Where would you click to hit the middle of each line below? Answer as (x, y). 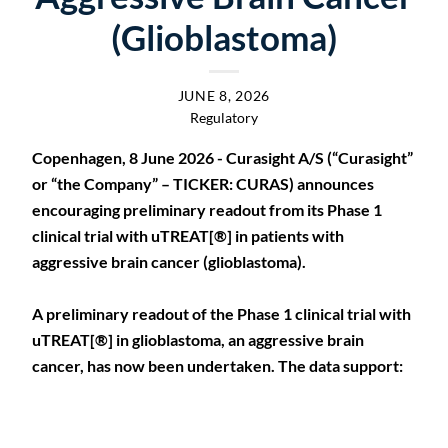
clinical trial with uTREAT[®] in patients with (188, 235)
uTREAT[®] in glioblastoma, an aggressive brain (198, 339)
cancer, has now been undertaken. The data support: (217, 365)
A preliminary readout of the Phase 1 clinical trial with (221, 313)
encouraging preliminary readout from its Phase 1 (207, 209)
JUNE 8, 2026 (224, 95)
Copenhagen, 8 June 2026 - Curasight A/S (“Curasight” (222, 157)
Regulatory (224, 117)
